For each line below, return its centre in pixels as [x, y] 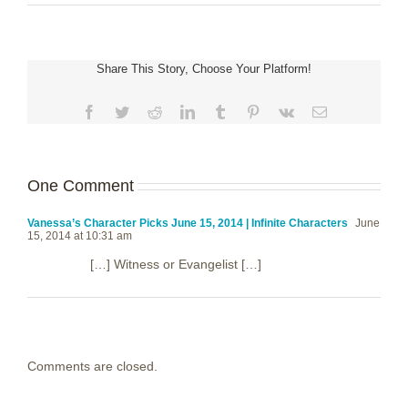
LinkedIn [220, 111]
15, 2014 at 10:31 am [80, 235]
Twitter [148, 111]
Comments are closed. [92, 366]
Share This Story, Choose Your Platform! [204, 68]
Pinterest [284, 111]
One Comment [81, 185]
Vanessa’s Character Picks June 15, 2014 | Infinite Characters [188, 223]
